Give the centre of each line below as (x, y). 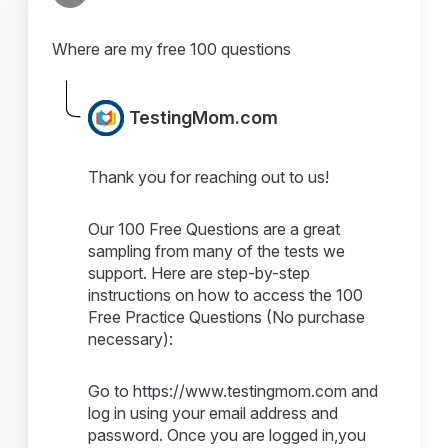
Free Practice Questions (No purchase (227, 316)
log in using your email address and (213, 412)
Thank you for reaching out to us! (209, 176)
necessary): (131, 338)
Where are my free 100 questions (172, 48)
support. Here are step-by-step (199, 272)
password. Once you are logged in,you (227, 434)
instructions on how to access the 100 (226, 294)
